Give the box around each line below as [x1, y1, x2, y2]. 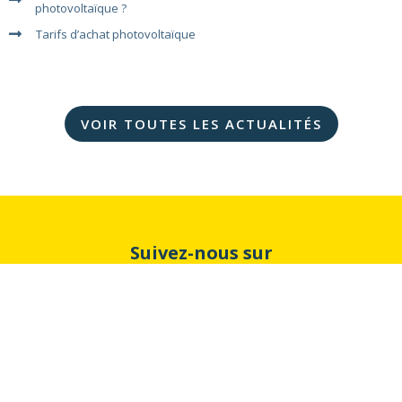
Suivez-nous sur [129, 240, 273, 266]
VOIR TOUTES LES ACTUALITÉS [80, 115, 322, 134]
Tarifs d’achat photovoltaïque [36, 26, 196, 43]
